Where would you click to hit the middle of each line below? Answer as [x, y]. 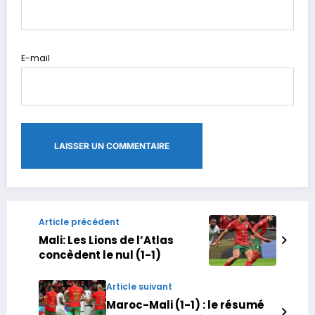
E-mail [36, 58]
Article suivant [139, 286]
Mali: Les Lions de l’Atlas [106, 240]
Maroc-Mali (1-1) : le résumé [185, 304]
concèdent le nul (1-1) [100, 255]
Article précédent [79, 221]
